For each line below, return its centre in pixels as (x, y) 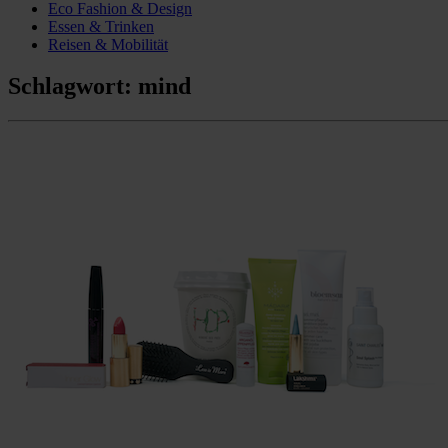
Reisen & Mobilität (108, 44)
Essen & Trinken (101, 26)
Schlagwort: (73, 86)
